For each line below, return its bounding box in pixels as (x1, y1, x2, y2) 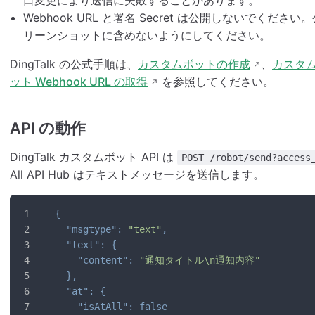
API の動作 (10, 118, 86, 137)
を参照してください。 (158, 74, 274, 89)
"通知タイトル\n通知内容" (139, 254, 260, 266)
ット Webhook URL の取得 (10, 74, 148, 89)
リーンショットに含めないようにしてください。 (23, 27, 271, 42)
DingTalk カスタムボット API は (10, 149, 177, 164)
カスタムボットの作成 (138, 56, 250, 71)
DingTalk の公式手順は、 (10, 56, 138, 71)
